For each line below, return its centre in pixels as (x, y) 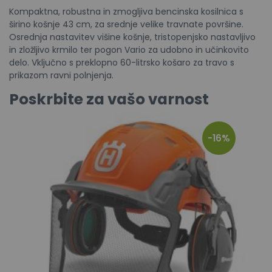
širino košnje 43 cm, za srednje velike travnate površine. (126, 24)
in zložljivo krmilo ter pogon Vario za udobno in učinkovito (129, 49)
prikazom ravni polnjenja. (61, 75)
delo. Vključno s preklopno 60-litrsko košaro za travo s (122, 62)
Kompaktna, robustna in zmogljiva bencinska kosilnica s (126, 11)
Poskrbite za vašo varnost (109, 99)
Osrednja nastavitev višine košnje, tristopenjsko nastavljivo (132, 37)
